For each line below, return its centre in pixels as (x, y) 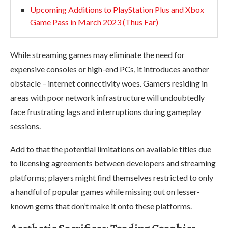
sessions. (25, 126)
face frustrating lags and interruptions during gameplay (106, 111)
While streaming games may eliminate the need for (97, 54)
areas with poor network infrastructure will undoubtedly (107, 97)
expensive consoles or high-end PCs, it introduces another (110, 69)
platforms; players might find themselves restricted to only (112, 177)
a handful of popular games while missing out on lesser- (105, 191)
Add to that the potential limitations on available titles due (111, 149)
